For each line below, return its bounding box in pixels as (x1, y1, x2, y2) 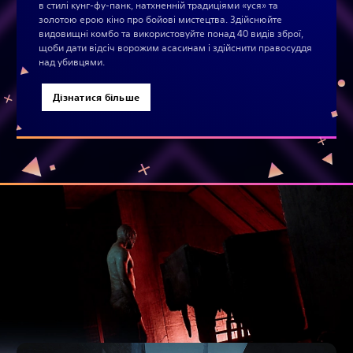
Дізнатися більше (53, 91, 140, 104)
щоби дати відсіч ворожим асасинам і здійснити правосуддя (39, 41, 312, 55)
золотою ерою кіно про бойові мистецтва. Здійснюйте (39, 13, 282, 27)
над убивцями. (39, 55, 105, 69)
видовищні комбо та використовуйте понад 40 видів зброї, (39, 27, 303, 41)
